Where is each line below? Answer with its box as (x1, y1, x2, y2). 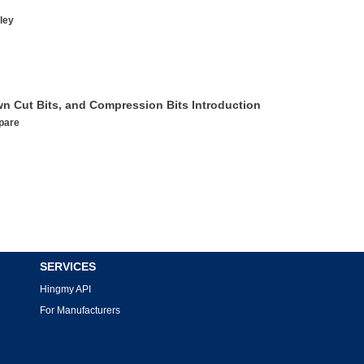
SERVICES (40, 260, 96, 273)
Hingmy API (40, 284, 91, 295)
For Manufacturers (40, 305, 120, 316)
